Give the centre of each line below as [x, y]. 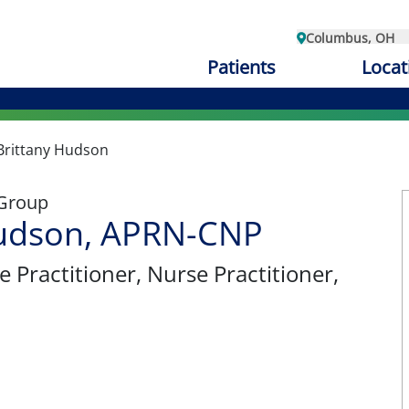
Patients [241, 67]
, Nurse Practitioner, [237, 273]
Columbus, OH [350, 38]
